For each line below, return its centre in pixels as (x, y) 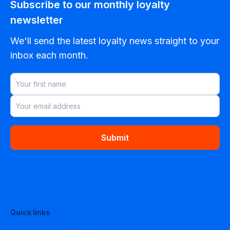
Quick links (30, 213)
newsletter (37, 20)
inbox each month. (49, 55)
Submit (115, 138)
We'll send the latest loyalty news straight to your (115, 41)
